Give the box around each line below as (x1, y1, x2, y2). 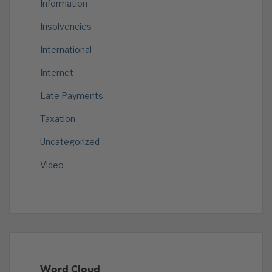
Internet (40, 67, 73, 78)
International (40, 44, 92, 55)
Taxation (40, 114, 75, 124)
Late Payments (40, 90, 103, 101)
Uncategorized (40, 137, 100, 148)
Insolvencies (40, 21, 92, 32)
